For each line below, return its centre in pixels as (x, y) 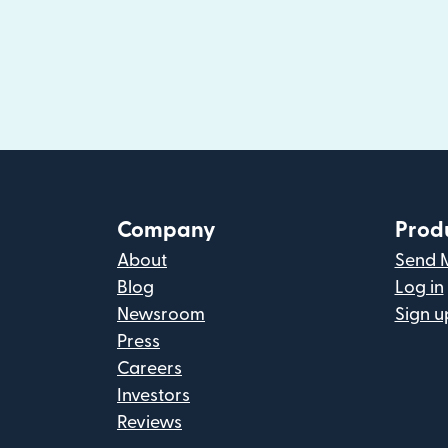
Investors (153, 395)
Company (166, 230)
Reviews (149, 422)
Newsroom (161, 314)
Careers (149, 368)
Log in (419, 287)
